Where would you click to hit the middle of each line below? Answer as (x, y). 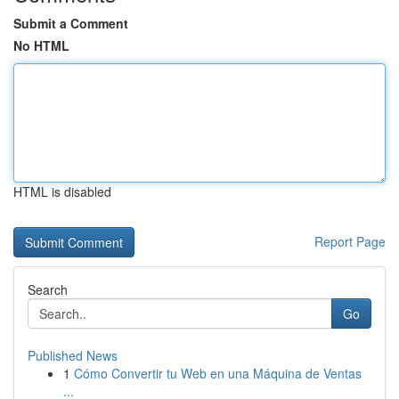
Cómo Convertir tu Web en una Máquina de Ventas (218, 373)
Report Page (350, 241)
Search (48, 289)
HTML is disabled (62, 191)
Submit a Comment (71, 23)
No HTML (41, 45)
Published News (73, 355)
